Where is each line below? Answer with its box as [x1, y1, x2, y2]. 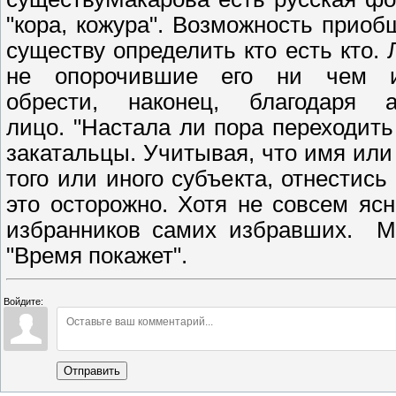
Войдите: [4, 296, 43, 308]
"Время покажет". [6, 243, 187, 269]
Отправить [64, 364, 120, 378]
